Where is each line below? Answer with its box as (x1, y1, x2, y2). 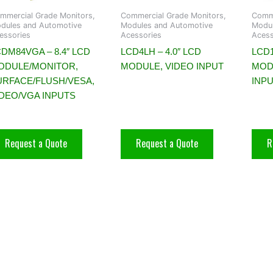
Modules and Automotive (121, 21, 213, 30)
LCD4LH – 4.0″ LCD (121, 46, 201, 57)
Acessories (121, 30, 161, 40)
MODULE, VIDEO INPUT (121, 60, 224, 71)
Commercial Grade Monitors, (121, 11, 226, 21)
